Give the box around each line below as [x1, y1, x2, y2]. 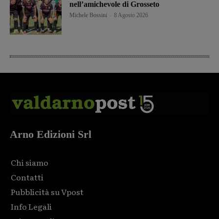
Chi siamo [11, 156, 48, 168]
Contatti [11, 171, 44, 183]
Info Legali [11, 200, 52, 212]
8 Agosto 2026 [114, 11, 149, 19]
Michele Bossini [69, 11, 108, 19]
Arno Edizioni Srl [10, 128, 91, 140]
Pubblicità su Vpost [11, 185, 84, 197]
